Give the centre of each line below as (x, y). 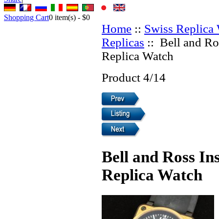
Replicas (123, 42)
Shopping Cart (26, 17)
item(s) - (67, 17)
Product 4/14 (134, 77)
